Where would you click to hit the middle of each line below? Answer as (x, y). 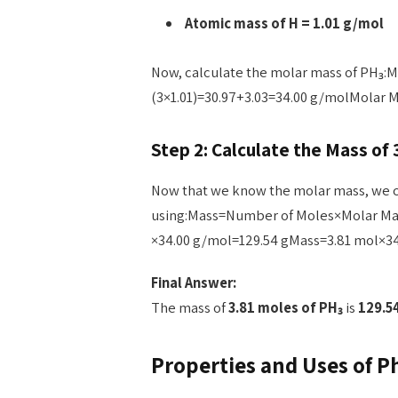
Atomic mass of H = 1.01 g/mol (284, 23)
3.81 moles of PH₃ (285, 307)
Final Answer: (193, 282)
